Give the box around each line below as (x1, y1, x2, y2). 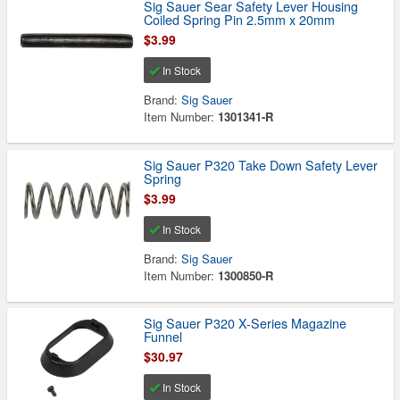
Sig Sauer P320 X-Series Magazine (144, 314, 347, 333)
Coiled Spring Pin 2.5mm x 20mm (144, 11, 336, 29)
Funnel (144, 328, 183, 346)
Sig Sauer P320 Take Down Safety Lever (144, 155, 379, 174)
